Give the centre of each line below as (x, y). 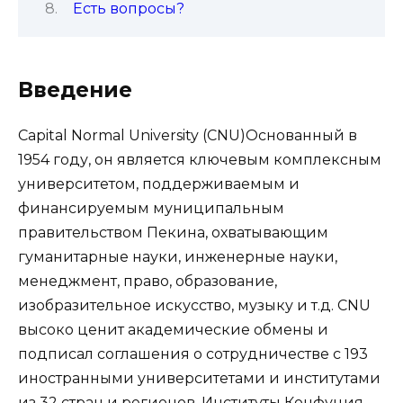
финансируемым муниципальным (151, 208)
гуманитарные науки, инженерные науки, (178, 256)
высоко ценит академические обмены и (173, 329)
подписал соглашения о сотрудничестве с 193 (193, 354)
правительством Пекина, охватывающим (173, 232)
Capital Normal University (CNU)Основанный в (188, 135)
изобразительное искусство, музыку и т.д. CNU (194, 305)
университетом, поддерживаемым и (159, 184)
